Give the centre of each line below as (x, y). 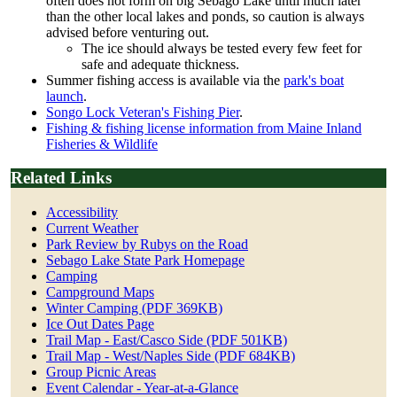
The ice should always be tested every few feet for (222, 48)
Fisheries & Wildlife (102, 144)
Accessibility (82, 213)
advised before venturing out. (128, 32)
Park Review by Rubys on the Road (147, 245)
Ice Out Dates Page (100, 324)
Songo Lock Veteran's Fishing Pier (143, 112)
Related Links (61, 178)
